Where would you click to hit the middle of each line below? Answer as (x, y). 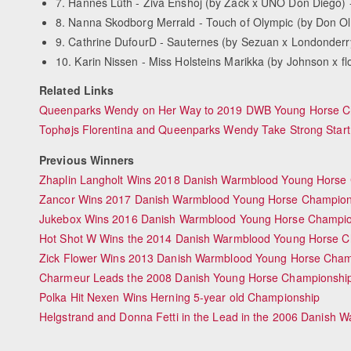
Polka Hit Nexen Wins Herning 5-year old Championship (180, 297)
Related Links (77, 90)
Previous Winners (87, 159)
